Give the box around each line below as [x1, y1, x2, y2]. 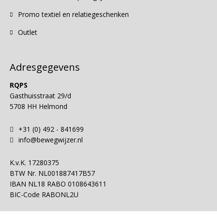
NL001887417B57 [38, 169, 95, 178]
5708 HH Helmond [10, 102, 67, 111]
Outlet [18, 28, 37, 37]
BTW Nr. [10, 169, 36, 178]
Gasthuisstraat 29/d [10, 91, 71, 100]
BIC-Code [10, 190, 40, 199]
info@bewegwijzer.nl [18, 135, 83, 144]
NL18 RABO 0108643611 [28, 179, 107, 188]
